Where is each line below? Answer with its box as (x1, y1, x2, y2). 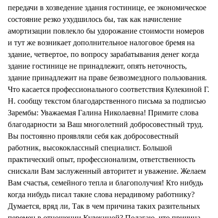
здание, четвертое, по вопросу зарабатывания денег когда (8, 50, 199, 58)
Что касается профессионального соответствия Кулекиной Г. (8, 85, 209, 93)
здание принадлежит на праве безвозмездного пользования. (8, 73, 207, 82)
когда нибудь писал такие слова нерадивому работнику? (8, 190, 195, 199)
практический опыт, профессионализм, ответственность (8, 155, 195, 163)
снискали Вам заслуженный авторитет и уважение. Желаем (8, 166, 206, 175)
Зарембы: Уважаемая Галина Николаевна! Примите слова (8, 108, 199, 117)
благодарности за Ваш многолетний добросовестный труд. (8, 120, 203, 128)
